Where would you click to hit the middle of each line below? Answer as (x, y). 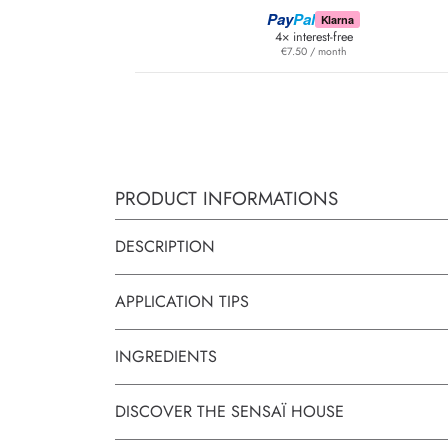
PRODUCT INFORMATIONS (227, 198)
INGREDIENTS (166, 356)
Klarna (337, 19)
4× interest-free (313, 37)
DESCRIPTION (165, 247)
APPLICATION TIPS (182, 302)
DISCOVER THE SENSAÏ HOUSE (230, 411)
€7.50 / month (313, 52)
